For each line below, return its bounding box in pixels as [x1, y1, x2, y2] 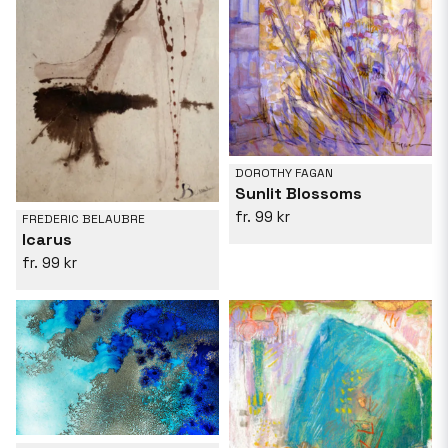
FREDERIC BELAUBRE [22, 210, 145, 227]
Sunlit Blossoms [235, 182, 362, 204]
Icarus [22, 228, 72, 250]
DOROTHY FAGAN [235, 164, 333, 181]
